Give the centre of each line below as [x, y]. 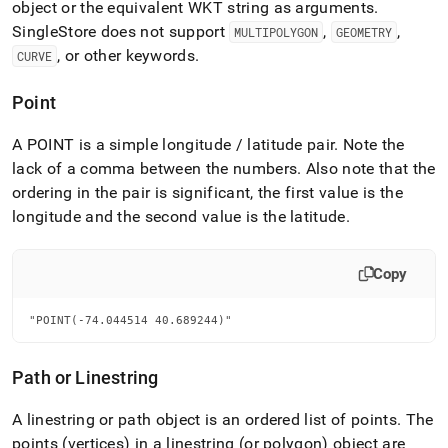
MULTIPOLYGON [276, 31]
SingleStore [54, 31]
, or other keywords [126, 55]
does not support [163, 31]
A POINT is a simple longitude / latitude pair [173, 144]
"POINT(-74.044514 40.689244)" [130, 319]
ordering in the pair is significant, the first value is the [207, 192]
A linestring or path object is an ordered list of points [204, 419]
